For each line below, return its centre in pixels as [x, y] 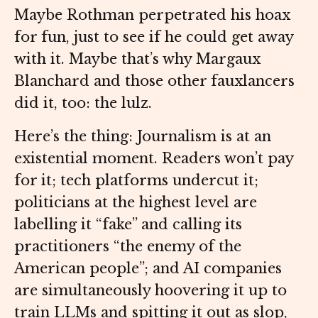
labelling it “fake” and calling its [128, 225]
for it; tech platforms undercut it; [136, 181]
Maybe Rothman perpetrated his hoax [152, 15]
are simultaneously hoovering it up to [150, 291]
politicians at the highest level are [136, 203]
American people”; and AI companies [148, 269]
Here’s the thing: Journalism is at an [143, 137]
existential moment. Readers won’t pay [154, 159]
